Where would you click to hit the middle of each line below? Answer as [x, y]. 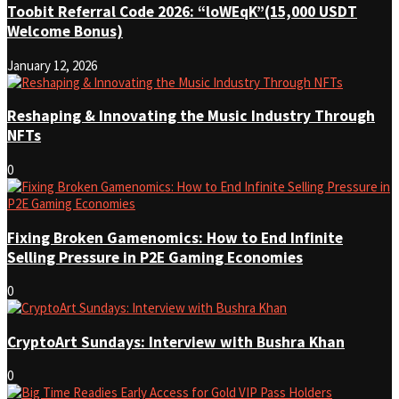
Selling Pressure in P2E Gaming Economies [155, 257]
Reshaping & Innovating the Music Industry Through [191, 116]
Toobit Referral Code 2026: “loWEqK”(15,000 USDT [182, 12]
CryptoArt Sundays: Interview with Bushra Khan [176, 342]
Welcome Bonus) [65, 32]
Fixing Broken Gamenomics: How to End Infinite [175, 237]
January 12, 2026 [52, 65]
